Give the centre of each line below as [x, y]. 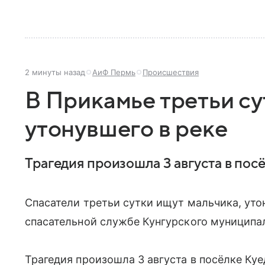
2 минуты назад [55, 72]
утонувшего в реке [126, 129]
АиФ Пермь [114, 72]
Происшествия [171, 72]
